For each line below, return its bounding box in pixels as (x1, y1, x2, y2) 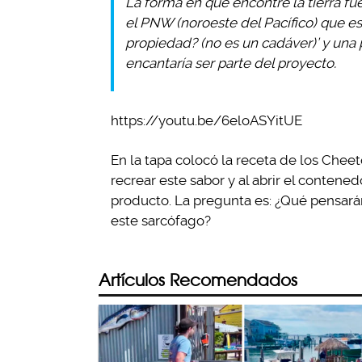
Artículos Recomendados (99, 270, 297, 290)
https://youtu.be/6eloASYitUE (111, 112, 302, 128)
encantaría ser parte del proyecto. (125, 55, 336, 71)
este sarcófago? (111, 213, 211, 229)
